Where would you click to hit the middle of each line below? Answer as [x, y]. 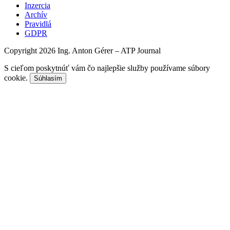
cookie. [17, 78]
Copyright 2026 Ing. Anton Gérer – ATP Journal [82, 50]
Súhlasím [48, 78]
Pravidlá [38, 24]
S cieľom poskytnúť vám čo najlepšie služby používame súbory [107, 68]
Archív [36, 14]
